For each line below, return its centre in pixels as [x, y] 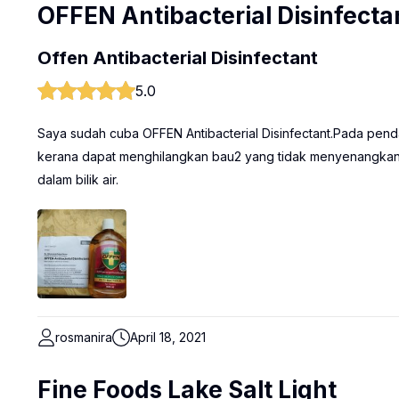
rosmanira [84, 337]
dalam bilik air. [78, 179]
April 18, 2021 [168, 337]
